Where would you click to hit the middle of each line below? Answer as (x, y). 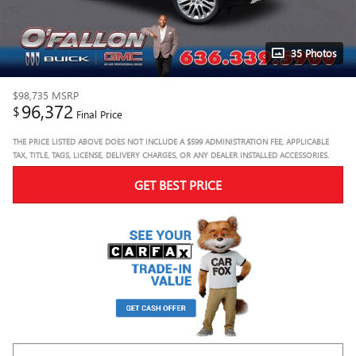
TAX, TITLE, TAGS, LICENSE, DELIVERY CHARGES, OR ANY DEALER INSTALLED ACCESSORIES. (171, 155)
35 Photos (314, 53)
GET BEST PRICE (178, 185)
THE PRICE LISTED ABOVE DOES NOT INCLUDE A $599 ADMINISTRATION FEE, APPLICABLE (171, 141)
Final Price (99, 114)
